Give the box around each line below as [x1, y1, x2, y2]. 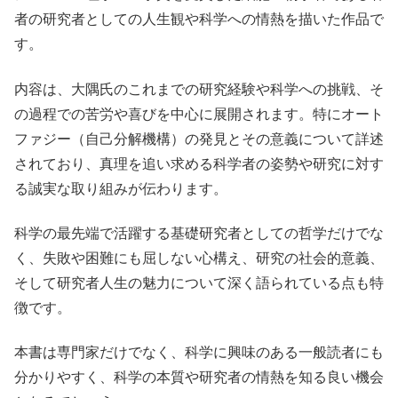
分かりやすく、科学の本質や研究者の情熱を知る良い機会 [14, 370, 384, 386]
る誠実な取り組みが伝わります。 [14, 180, 227, 196]
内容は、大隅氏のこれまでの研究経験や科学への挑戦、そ [14, 81, 384, 97]
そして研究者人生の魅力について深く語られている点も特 [14, 275, 384, 291]
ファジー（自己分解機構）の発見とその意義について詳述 [14, 131, 384, 147]
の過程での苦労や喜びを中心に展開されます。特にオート [14, 106, 384, 122]
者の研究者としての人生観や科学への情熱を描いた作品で [14, 12, 384, 28]
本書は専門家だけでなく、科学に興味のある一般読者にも [14, 345, 384, 361]
